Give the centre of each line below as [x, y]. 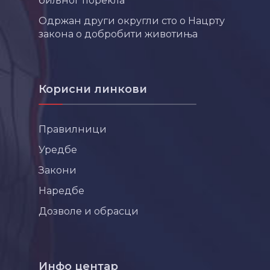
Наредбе [61, 191]
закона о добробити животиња [118, 34]
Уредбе [58, 150]
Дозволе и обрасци [89, 211]
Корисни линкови [93, 89]
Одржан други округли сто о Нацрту [132, 21]
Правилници [73, 129]
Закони [58, 170]
